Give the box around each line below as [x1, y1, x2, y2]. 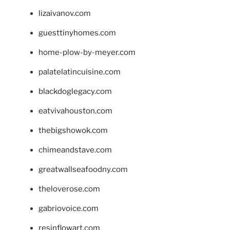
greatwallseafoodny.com [39, 164, 128, 174]
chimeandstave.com [39, 145, 112, 155]
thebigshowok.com [39, 125, 108, 135]
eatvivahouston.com [39, 106, 112, 116]
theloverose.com [39, 184, 100, 194]
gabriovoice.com [39, 203, 99, 213]
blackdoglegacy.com [39, 86, 112, 96]
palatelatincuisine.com [39, 67, 121, 76]
